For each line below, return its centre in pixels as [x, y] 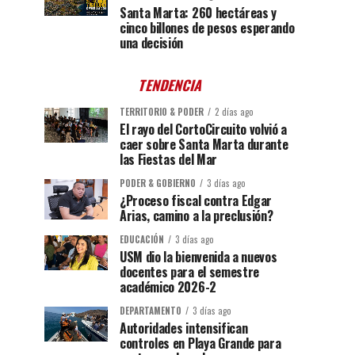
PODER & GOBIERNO [158, 183]
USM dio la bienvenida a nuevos [198, 256]
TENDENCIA [171, 84]
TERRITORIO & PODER [162, 111]
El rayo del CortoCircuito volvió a [204, 129]
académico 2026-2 [168, 286]
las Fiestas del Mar [168, 159]
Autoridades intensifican [184, 328]
